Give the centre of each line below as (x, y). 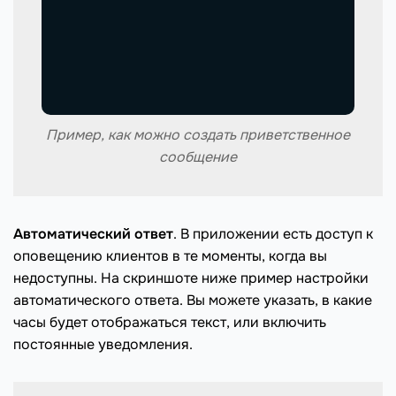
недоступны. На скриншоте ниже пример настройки (191, 278)
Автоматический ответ (93, 234)
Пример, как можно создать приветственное (198, 135)
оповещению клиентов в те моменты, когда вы (170, 256)
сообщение (198, 157)
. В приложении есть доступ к (273, 234)
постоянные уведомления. (103, 345)
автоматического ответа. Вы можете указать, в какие (193, 301)
